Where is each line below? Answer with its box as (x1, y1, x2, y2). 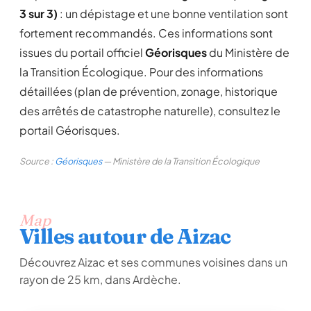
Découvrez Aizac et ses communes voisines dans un (19, 255, 287, 269)
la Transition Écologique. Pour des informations (19, 65, 263, 79)
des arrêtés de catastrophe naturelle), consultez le (19, 103, 280, 118)
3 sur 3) (19, 6, 58, 21)
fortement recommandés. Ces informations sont (19, 26, 273, 40)
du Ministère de (207, 45, 289, 60)
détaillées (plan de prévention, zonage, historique (19, 84, 278, 99)
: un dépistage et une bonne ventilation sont (58, 6, 288, 21)
